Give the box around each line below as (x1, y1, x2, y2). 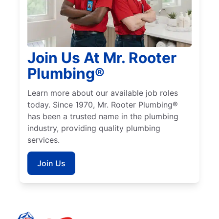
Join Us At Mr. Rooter (27, 49, 176, 67)
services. (27, 135, 60, 145)
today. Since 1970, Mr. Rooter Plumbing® (27, 100, 178, 110)
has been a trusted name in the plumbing (27, 111, 178, 122)
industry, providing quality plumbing (27, 123, 160, 133)
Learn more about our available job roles (27, 88, 178, 98)
